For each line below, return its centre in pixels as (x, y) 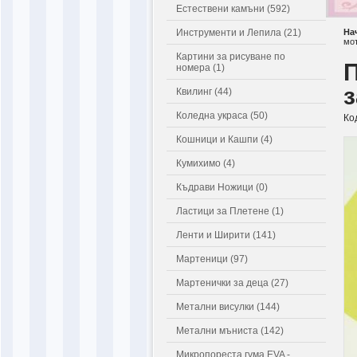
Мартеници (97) (212, 259)
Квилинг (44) (204, 92)
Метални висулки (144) (228, 307)
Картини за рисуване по (231, 57)
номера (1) (200, 68)
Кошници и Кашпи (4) (224, 139)
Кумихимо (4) (206, 163)
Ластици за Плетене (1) (230, 211)
